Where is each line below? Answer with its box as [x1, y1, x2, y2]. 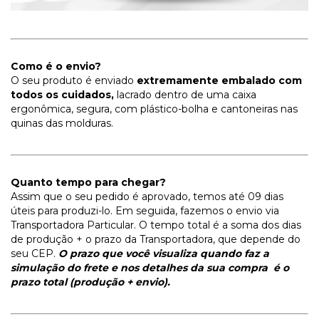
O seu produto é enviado [11, 73, 137, 87]
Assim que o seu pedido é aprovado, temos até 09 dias [11, 189, 283, 203]
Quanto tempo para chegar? [11, 175, 166, 189]
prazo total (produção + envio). [11, 275, 170, 288]
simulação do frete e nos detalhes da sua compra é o [11, 261, 289, 274]
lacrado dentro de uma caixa [114, 88, 256, 101]
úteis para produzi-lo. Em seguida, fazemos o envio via [11, 204, 279, 217]
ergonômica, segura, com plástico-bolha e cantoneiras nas [11, 102, 298, 115]
